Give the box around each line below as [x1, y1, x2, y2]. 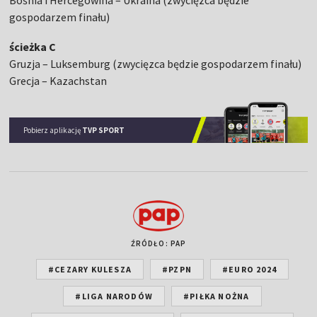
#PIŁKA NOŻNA [183, 290, 250, 301]
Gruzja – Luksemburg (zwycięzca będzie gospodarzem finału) [9, 56, 302, 71]
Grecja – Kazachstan [9, 73, 108, 88]
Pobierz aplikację [23, 125, 83, 135]
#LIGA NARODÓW [75, 290, 154, 301]
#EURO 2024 [222, 263, 277, 275]
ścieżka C [9, 39, 57, 54]
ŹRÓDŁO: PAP [130, 238, 187, 248]
